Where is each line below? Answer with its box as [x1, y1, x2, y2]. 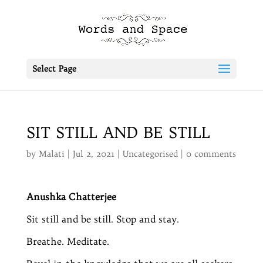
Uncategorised [122, 149, 178, 159]
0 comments [186, 149, 236, 159]
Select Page [32, 63, 76, 74]
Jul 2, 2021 [72, 149, 114, 159]
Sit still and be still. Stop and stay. [26, 213, 179, 225]
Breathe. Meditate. [26, 235, 109, 247]
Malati [38, 149, 65, 159]
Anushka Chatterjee [26, 191, 116, 203]
